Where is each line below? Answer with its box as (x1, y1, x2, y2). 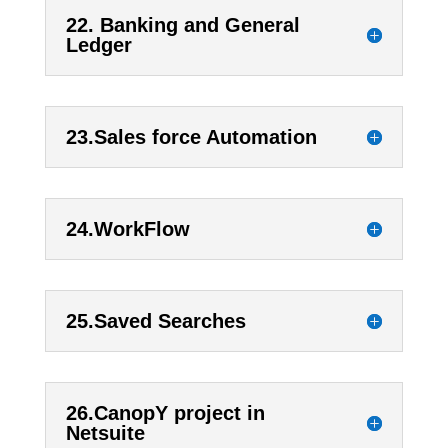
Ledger (65, 34, 132, 57)
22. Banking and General (65, 14, 300, 37)
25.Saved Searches (65, 310, 246, 333)
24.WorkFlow (65, 218, 190, 241)
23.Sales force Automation (65, 126, 317, 149)
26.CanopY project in (65, 402, 265, 425)
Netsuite (65, 422, 145, 445)
